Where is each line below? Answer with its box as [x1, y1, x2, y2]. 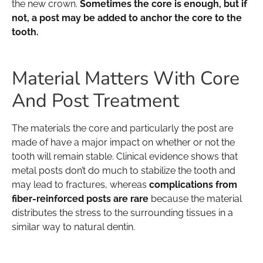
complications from [149, 178, 237, 190]
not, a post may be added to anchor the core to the [12, 12, 242, 23]
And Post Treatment [12, 87, 179, 113]
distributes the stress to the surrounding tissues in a [12, 207, 233, 218]
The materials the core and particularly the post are [12, 122, 233, 134]
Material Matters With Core [12, 65, 240, 91]
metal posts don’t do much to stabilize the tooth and [12, 164, 235, 176]
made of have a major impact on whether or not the [12, 136, 235, 148]
